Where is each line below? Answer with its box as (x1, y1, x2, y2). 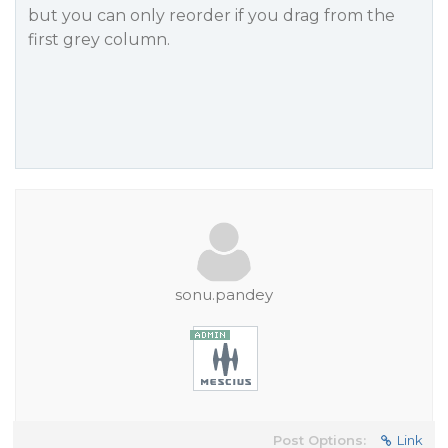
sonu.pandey (175, 285, 273, 304)
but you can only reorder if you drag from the (28, 6, 395, 25)
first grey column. (28, 30, 170, 49)
